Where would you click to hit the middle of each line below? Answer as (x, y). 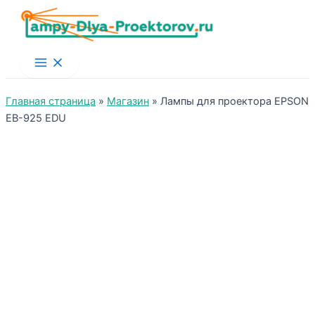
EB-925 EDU (36, 118)
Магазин (128, 101)
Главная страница (51, 101)
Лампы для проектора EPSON (234, 101)
